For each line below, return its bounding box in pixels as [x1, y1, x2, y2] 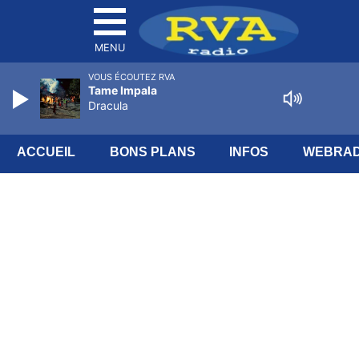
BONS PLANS [109, 145, 196, 159]
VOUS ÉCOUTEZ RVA [88, 71, 175, 83]
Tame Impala [88, 83, 157, 97]
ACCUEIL [17, 145, 76, 159]
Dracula [88, 99, 128, 112]
